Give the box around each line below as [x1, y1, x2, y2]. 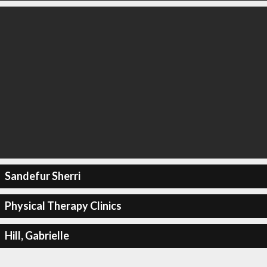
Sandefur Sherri [4, 169, 80, 182]
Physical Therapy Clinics [4, 199, 122, 212]
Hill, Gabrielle [4, 229, 69, 242]
